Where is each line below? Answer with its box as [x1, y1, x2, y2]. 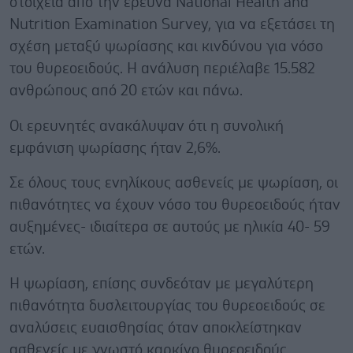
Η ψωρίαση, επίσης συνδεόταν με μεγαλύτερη [9, 276, 314, 292]
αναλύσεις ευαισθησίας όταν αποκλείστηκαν [9, 320, 302, 336]
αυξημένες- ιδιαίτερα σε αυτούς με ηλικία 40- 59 [9, 219, 330, 235]
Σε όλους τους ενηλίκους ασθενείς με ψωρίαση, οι [9, 175, 338, 191]
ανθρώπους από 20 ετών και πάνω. [9, 83, 243, 98]
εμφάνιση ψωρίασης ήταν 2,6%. [9, 140, 221, 156]
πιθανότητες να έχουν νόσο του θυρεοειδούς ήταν [9, 197, 340, 213]
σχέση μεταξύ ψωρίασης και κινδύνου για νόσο [9, 39, 323, 54]
